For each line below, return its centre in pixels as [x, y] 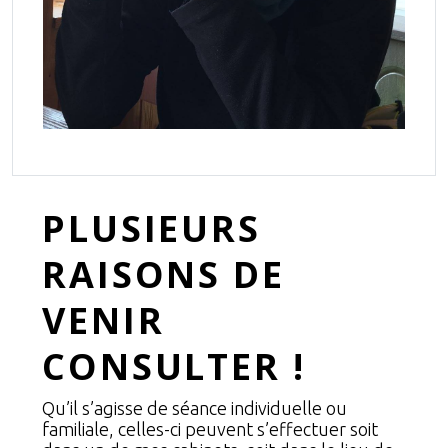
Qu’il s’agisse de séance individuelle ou [194, 408]
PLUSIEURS [151, 229]
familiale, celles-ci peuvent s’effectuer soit [210, 429]
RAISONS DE [163, 275]
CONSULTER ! [174, 367]
